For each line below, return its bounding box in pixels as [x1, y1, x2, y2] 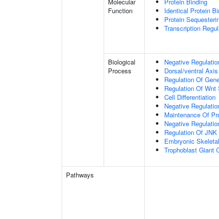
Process [108, 66, 131, 75]
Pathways [66, 170, 94, 179]
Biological [108, 57, 135, 66]
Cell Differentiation [164, 92, 216, 102]
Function [108, 6, 132, 15]
